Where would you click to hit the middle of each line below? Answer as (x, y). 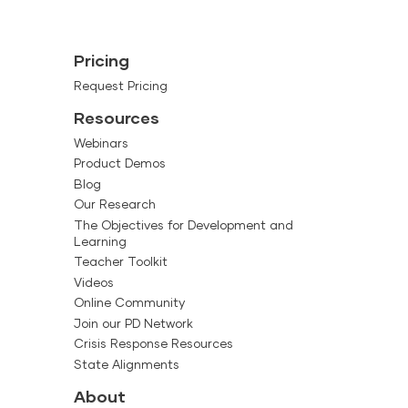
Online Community (129, 303)
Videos (93, 282)
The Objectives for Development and (183, 224)
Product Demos (119, 163)
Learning (100, 241)
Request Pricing (120, 85)
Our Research (114, 204)
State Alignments (126, 364)
